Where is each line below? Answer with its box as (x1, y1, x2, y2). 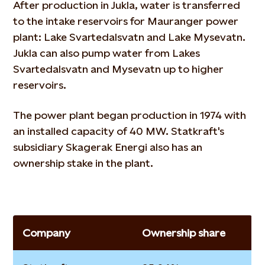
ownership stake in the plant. (13, 157, 154, 169)
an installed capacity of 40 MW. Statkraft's (13, 125, 225, 137)
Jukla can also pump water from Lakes (13, 47, 201, 59)
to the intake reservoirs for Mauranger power (13, 15, 239, 27)
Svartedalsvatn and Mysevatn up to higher (13, 63, 224, 75)
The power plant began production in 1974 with (13, 109, 247, 121)
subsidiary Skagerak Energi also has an (13, 141, 203, 153)
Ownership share (142, 227, 226, 239)
